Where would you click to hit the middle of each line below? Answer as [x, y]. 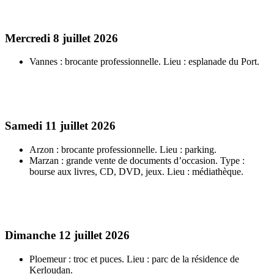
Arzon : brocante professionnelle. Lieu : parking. [123, 149]
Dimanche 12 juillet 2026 [67, 235]
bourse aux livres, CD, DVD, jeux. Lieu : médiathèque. [136, 171]
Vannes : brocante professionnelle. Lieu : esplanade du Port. [144, 62]
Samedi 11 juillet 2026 [60, 125]
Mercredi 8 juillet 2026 [61, 38]
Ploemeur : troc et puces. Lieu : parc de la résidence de [134, 259]
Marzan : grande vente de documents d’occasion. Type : [137, 160]
